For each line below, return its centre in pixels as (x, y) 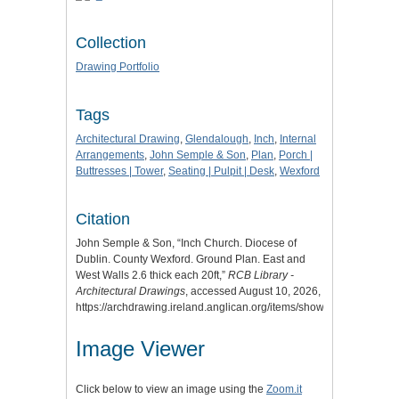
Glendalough (217, 138)
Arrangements (110, 155)
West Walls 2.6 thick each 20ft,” (152, 275)
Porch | (296, 155)
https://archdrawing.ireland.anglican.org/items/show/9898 (214, 307)
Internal (298, 138)
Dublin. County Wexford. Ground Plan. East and (191, 259)
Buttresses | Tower (119, 171)
